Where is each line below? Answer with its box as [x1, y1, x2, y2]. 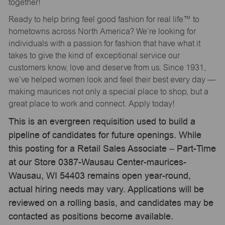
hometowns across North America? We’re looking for [8, 26, 196, 36]
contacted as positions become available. [8, 210, 173, 223]
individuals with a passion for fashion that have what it [8, 38, 200, 48]
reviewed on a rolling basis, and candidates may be [8, 196, 213, 209]
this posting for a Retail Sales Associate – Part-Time [8, 142, 216, 155]
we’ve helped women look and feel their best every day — [8, 74, 215, 84]
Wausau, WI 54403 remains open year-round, [8, 169, 191, 182]
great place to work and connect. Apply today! [8, 98, 175, 108]
